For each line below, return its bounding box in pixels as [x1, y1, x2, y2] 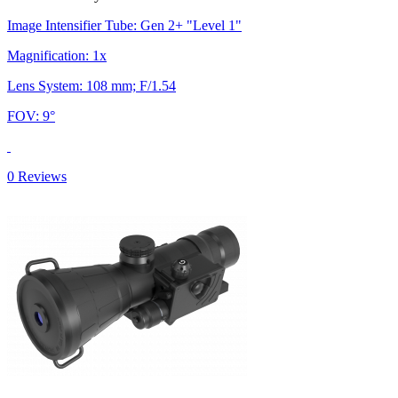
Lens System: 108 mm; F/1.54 [7, 77, 176, 93]
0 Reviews [7, 168, 67, 184]
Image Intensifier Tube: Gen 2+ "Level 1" [7, 17, 242, 33]
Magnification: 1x [7, 47, 107, 63]
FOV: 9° [7, 107, 55, 123]
